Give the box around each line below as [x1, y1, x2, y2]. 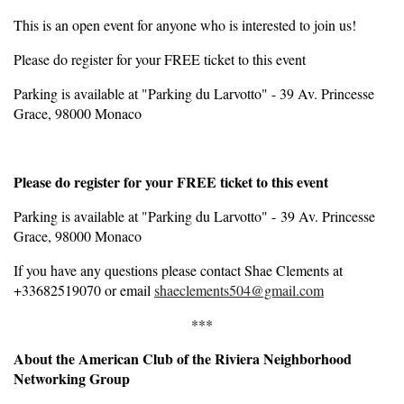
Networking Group [14, 367, 130, 389]
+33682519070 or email [14, 280, 154, 299]
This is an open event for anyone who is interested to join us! [14, 14, 356, 34]
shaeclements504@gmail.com [154, 280, 324, 299]
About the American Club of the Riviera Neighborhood [14, 347, 352, 369]
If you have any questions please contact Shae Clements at [14, 260, 343, 280]
